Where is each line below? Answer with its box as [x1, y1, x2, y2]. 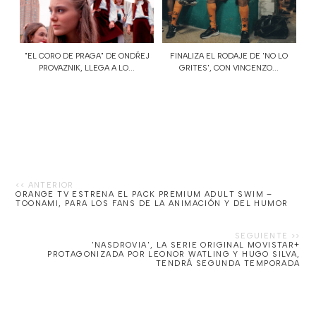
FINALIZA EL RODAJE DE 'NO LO [170, 51, 288, 61]
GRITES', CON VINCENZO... [179, 63, 279, 73]
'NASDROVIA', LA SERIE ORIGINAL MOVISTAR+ [91, 241, 300, 250]
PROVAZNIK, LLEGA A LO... [39, 63, 135, 73]
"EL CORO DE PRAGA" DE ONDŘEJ [24, 51, 150, 61]
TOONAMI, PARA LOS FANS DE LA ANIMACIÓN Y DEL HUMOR [16, 199, 288, 209]
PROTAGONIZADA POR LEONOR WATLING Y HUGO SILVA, [47, 250, 300, 260]
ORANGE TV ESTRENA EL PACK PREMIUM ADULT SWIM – [16, 190, 273, 200]
